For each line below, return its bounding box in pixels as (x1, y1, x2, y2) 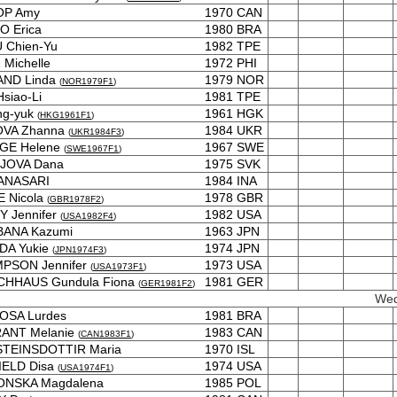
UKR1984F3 (71, 127, 121, 136)
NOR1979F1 (62, 76, 113, 86)
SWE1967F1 (66, 144, 119, 153)
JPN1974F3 (55, 245, 104, 254)
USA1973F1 (93, 261, 144, 271)
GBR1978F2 (50, 194, 101, 204)
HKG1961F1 (40, 110, 91, 120)
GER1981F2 (141, 278, 192, 288)
